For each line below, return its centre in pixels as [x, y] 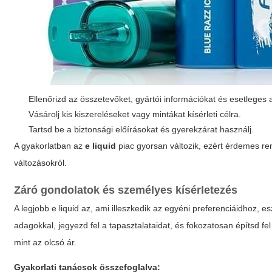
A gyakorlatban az [50, 146]
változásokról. [41, 163]
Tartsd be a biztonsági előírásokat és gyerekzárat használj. [141, 129]
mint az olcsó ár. [46, 242]
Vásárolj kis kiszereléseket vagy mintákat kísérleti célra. [135, 114]
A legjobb [33, 208]
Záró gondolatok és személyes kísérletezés [126, 190]
